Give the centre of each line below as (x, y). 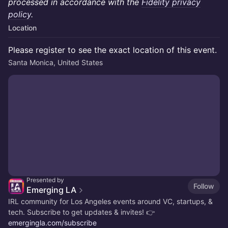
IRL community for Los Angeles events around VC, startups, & (110, 201)
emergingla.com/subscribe (52, 223)
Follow (204, 186)
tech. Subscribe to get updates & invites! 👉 (81, 212)
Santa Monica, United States (55, 62)
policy (20, 14)
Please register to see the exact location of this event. (112, 50)
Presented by (45, 180)
